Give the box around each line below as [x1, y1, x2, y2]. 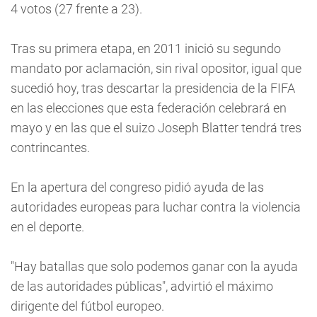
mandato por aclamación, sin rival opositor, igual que [11, 61, 301, 76]
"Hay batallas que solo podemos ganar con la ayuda [11, 259, 298, 274]
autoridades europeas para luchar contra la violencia [11, 200, 301, 214]
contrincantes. [11, 140, 90, 155]
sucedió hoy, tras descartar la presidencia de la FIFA [11, 81, 295, 96]
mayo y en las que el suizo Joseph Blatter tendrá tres [11, 120, 301, 135]
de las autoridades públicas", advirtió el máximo [11, 279, 273, 294]
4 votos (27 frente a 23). [11, 1, 142, 16]
